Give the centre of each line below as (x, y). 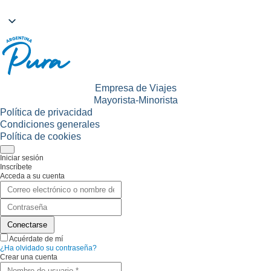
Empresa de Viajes (135, 88)
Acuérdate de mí (35, 239)
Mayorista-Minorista (135, 100)
